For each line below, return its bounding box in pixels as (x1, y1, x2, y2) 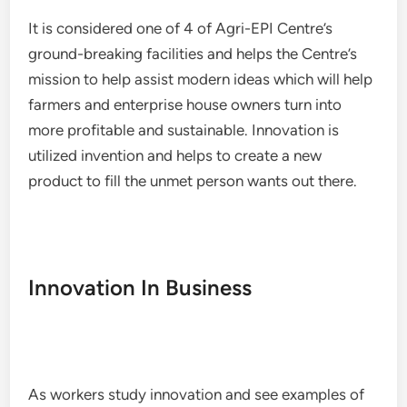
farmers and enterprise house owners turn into (28, 95, 342, 114)
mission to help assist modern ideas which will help (28, 70, 373, 88)
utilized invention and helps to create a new (28, 146, 323, 164)
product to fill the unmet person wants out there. (28, 172, 358, 190)
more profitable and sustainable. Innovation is (28, 121, 340, 139)
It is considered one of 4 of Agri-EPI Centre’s (28, 19, 333, 37)
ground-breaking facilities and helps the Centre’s (28, 45, 358, 63)
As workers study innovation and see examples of (28, 385, 365, 403)
